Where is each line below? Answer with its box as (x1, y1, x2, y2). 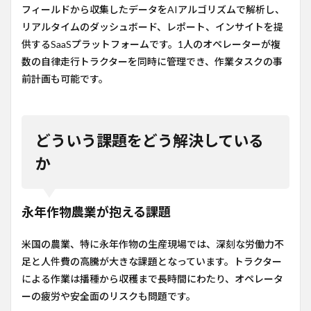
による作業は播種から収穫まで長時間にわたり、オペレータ (22, 273, 283, 285)
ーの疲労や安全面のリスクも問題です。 (22, 290, 196, 302)
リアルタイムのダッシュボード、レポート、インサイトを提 (22, 21, 283, 33)
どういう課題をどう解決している (35, 131, 264, 150)
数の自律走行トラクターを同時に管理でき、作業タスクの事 (22, 56, 283, 67)
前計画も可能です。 (22, 73, 108, 85)
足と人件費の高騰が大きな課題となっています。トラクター (22, 255, 282, 267)
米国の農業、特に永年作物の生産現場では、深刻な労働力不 (22, 238, 284, 250)
